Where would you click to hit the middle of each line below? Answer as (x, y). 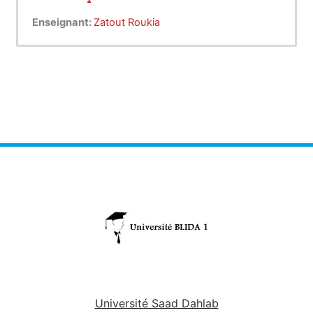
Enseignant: (63, 23)
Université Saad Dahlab (156, 304)
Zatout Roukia (127, 23)
